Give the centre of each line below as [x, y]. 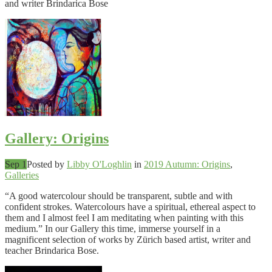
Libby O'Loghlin [99, 164]
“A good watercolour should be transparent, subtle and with [119, 195]
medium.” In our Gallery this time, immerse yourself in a [113, 228]
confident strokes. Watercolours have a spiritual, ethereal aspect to [130, 206]
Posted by [47, 164]
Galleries [22, 175]
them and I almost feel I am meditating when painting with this [124, 217]
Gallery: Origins [57, 138]
